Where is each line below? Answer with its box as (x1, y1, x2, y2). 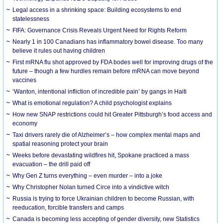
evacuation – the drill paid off (12, 160, 91, 168)
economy (12, 119, 38, 127)
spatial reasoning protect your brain (12, 140, 109, 147)
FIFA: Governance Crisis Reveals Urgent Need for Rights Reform (12, 26, 187, 34)
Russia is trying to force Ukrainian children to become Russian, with (12, 195, 195, 202)
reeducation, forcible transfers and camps (12, 204, 124, 211)
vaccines (12, 76, 37, 84)
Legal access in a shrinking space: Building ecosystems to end (12, 6, 182, 13)
